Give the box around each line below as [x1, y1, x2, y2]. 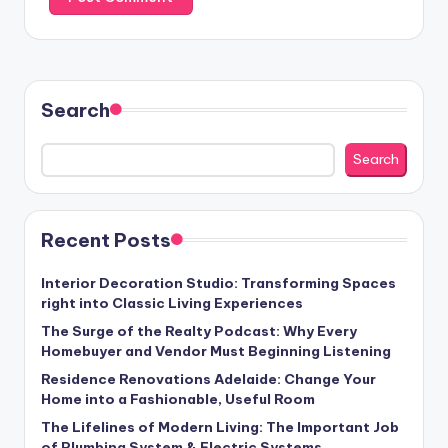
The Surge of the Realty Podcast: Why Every [41, 321, 357, 340]
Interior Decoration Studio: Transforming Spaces [41, 273, 396, 292]
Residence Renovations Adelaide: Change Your [41, 369, 376, 388]
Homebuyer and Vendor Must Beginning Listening [41, 341, 391, 360]
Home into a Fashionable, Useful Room [41, 389, 315, 408]
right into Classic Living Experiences [41, 293, 303, 312]
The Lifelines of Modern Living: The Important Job [41, 417, 399, 436]
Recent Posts [41, 227, 171, 252]
